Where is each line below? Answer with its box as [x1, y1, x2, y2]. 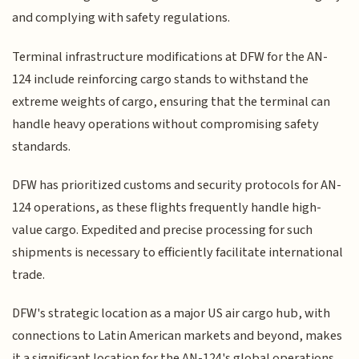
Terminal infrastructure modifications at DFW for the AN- [12, 46, 329, 67]
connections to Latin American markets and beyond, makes [12, 326, 343, 346]
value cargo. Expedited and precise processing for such [12, 220, 313, 240]
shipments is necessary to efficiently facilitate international [12, 243, 344, 263]
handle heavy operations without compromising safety [12, 114, 320, 134]
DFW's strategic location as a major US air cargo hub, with [12, 304, 331, 324]
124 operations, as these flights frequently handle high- [12, 198, 322, 218]
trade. [12, 265, 46, 285]
